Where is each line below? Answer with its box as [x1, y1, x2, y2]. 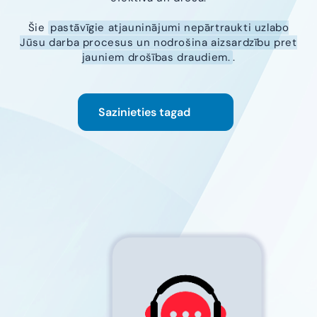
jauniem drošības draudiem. [81, 50, 231, 65]
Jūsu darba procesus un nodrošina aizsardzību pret [20, 35, 297, 50]
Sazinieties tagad [98, 105, 190, 120]
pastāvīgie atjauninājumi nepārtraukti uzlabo [50, 21, 289, 35]
